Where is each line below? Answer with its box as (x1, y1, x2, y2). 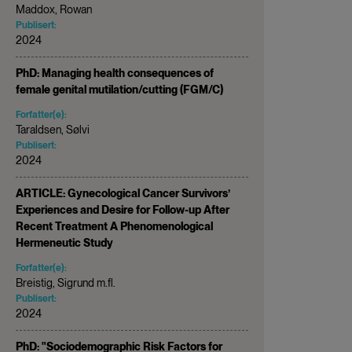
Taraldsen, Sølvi (16, 123, 90, 136)
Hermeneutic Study (16, 236, 113, 249)
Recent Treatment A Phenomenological (16, 219, 213, 233)
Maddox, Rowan (16, 2, 92, 16)
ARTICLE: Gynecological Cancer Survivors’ (16, 186, 230, 200)
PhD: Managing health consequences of (16, 66, 214, 79)
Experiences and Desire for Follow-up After (16, 203, 229, 216)
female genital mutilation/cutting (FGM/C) (16, 82, 223, 96)
